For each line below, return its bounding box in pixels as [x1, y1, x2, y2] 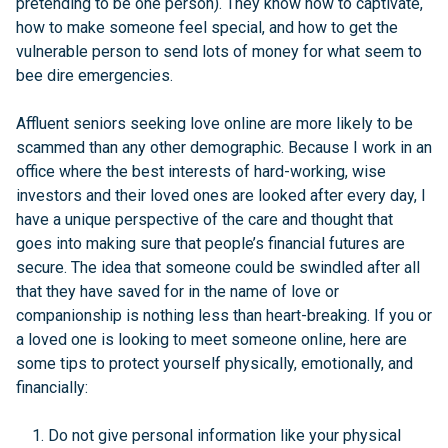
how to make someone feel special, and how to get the [16, 18, 398, 37]
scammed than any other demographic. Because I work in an [16, 138, 432, 157]
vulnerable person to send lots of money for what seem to [16, 42, 422, 61]
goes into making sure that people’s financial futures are [16, 234, 405, 253]
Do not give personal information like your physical [48, 426, 401, 445]
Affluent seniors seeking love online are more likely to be [16, 114, 413, 133]
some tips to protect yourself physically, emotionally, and [16, 354, 413, 373]
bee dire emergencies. [16, 66, 173, 85]
